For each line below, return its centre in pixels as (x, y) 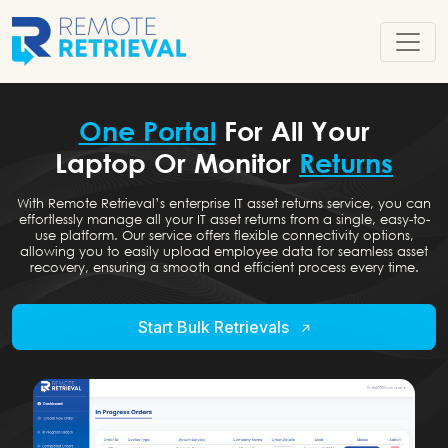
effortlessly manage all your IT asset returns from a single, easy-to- (224, 219)
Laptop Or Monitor (177, 162)
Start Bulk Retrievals (215, 326)
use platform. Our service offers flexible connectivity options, (224, 235)
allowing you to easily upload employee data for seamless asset (224, 251)
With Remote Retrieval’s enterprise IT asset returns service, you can (224, 203)
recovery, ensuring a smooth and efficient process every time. (224, 267)
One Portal (147, 130)
